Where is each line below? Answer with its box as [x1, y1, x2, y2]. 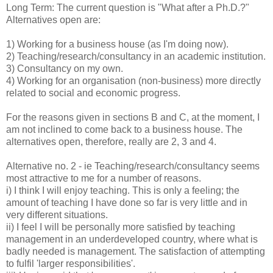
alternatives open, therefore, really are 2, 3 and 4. [6, 136, 216, 147]
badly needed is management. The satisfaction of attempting [6, 246, 265, 257]
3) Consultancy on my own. [6, 63, 123, 74]
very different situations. [6, 210, 108, 221]
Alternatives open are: [6, 15, 101, 26]
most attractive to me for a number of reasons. [6, 173, 201, 184]
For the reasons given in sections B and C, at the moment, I [6, 112, 260, 123]
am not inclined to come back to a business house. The [6, 124, 243, 135]
